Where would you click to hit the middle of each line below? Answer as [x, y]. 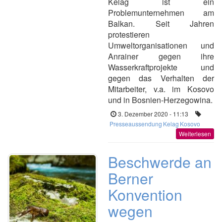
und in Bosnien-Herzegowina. [160, 100]
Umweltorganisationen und [161, 45]
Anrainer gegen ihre [161, 56]
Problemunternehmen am [161, 13]
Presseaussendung [136, 124]
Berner [131, 178]
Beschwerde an [160, 162]
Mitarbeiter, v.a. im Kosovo [161, 89]
